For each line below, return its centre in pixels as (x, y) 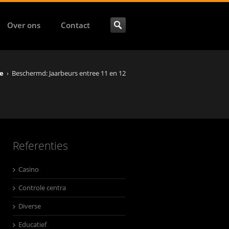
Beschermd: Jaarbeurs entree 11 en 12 (69, 73)
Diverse (29, 206)
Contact (75, 25)
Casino (28, 169)
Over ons (24, 25)
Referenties (40, 146)
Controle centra (42, 188)
